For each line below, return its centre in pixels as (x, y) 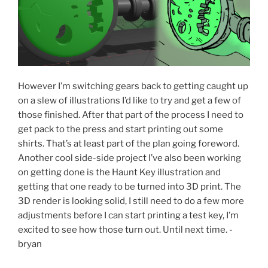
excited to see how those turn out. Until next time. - (125, 230)
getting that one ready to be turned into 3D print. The (130, 187)
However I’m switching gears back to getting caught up (133, 86)
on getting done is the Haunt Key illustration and (119, 172)
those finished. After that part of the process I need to (131, 115)
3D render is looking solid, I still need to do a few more (131, 201)
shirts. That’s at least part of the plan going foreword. (129, 144)
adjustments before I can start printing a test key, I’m (128, 215)
